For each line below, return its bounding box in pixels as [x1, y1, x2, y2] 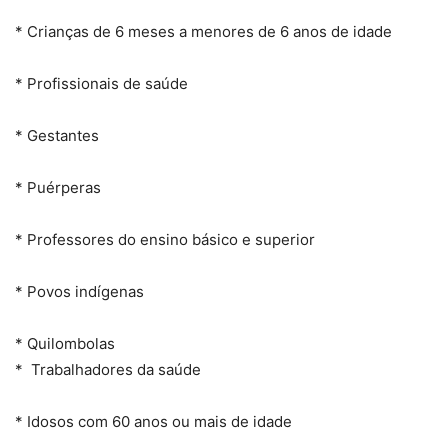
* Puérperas [15, 178, 101, 198]
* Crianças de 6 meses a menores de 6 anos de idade [15, 22, 392, 42]
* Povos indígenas [15, 282, 144, 302]
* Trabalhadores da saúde [15, 360, 201, 380]
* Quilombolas [15, 334, 115, 354]
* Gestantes [15, 126, 99, 146]
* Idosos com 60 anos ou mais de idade [15, 412, 292, 432]
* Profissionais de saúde [15, 74, 188, 94]
